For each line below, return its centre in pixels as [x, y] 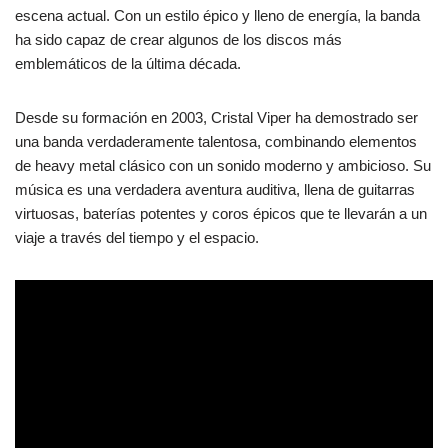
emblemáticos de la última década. [128, 64]
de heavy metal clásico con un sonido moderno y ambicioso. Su [223, 166]
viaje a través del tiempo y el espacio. [137, 238]
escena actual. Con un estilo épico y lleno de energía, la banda [217, 16]
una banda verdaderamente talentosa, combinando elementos [216, 142]
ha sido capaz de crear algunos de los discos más [178, 40]
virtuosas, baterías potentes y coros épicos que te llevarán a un [221, 214]
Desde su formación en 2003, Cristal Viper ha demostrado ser [216, 118]
